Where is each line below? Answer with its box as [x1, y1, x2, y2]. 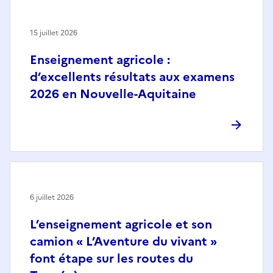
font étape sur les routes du [30, 249, 193, 268]
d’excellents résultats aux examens [30, 68, 235, 87]
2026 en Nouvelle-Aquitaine [30, 85, 196, 104]
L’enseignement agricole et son [30, 215, 212, 234]
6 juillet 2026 [30, 192, 74, 204]
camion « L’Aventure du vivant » [30, 232, 217, 251]
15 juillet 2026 [30, 27, 77, 39]
